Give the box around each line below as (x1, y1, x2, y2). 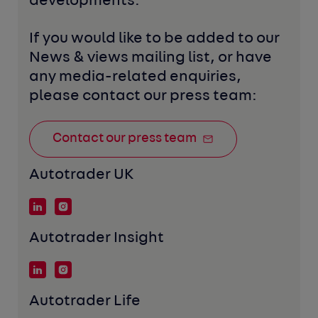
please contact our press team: (29, 88, 258, 104)
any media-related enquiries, (29, 69, 242, 84)
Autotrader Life (29, 293, 141, 309)
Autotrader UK (29, 167, 135, 182)
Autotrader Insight (29, 230, 165, 246)
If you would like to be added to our (29, 31, 280, 46)
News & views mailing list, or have (29, 50, 273, 65)
